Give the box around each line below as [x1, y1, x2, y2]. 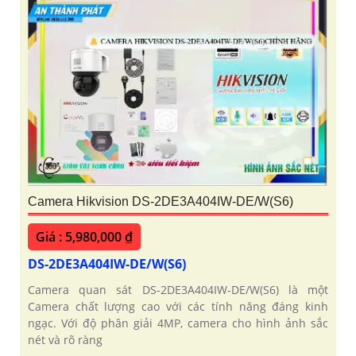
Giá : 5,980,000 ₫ [36, 228, 133, 246]
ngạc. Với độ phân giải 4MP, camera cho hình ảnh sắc [28, 315, 328, 331]
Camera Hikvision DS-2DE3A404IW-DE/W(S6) [28, 195, 293, 209]
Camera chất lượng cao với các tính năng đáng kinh [28, 299, 328, 315]
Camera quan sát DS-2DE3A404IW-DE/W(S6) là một [28, 282, 328, 298]
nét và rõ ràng [28, 332, 103, 348]
